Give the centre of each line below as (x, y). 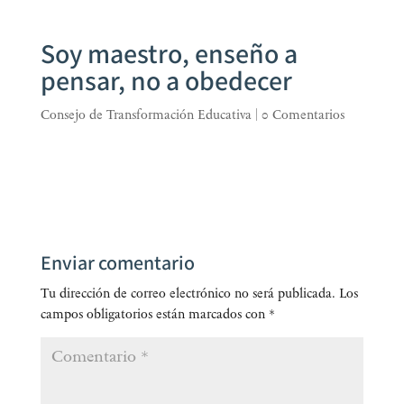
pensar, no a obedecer (166, 83)
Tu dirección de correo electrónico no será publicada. (188, 294)
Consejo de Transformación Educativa (146, 115)
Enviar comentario (117, 264)
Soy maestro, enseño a (169, 55)
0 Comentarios (303, 115)
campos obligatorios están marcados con (154, 315)
